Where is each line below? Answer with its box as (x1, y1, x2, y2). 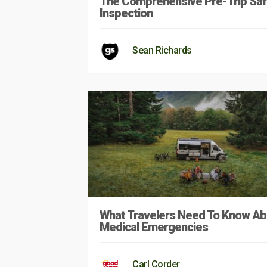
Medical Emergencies (100, 219, 208, 234)
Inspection (100, 5, 153, 20)
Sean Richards (132, 44, 192, 56)
